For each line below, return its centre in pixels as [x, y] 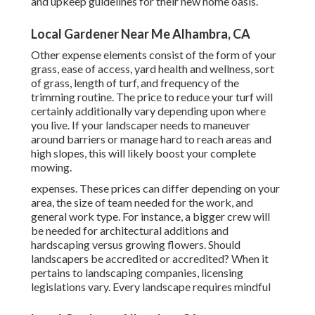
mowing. [51, 167]
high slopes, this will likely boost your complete [143, 153]
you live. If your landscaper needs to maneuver [141, 125]
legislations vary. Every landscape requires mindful [151, 287]
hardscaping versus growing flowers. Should [136, 245]
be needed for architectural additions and [130, 231]
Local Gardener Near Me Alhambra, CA [141, 34]
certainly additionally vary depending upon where [148, 111]
